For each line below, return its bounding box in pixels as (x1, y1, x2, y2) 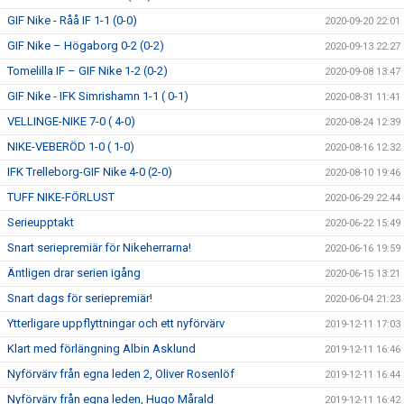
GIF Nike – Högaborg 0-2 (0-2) (7, 39, 164, 52)
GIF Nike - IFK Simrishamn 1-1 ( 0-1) (7, 89, 188, 103)
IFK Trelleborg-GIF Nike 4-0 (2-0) (7, 165, 172, 179)
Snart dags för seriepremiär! (7, 291, 152, 305)
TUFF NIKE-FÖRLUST (7, 190, 115, 204)
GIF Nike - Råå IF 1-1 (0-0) (7, 14, 137, 27)
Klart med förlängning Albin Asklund (7, 342, 196, 355)
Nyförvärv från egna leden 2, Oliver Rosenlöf (7, 367, 234, 381)
